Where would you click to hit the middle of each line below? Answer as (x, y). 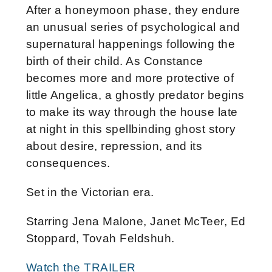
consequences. (68, 163)
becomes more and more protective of (130, 78)
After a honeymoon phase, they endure (133, 10)
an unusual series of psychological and (133, 27)
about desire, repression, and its (114, 146)
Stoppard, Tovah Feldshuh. (100, 239)
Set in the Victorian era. (90, 192)
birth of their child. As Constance (114, 61)
